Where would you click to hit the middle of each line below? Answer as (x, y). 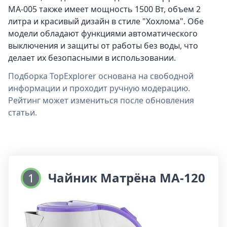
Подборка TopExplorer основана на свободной (101, 76)
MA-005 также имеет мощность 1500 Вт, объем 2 (104, 9)
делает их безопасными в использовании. (92, 58)
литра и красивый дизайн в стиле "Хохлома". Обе (106, 21)
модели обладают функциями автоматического (103, 33)
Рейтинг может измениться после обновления (101, 100)
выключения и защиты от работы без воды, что (103, 45)
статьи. (23, 112)
